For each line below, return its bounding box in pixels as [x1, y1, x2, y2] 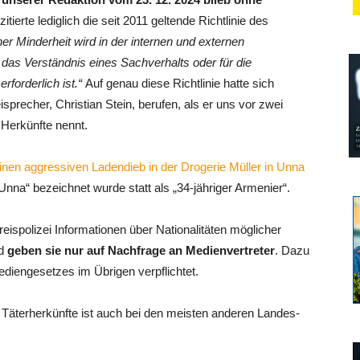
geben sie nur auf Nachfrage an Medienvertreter [7, 243, 275, 257]
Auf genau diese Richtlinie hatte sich [85, 76, 274, 90]
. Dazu [275, 243, 309, 257]
